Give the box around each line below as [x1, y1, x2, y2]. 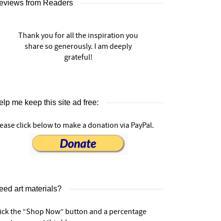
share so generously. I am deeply [25, 41, 132, 51]
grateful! [64, 52, 93, 62]
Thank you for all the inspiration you [18, 31, 138, 40]
